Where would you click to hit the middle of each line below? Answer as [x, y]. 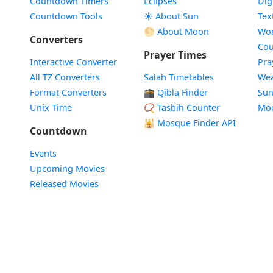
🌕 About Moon [176, 31]
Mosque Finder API [195, 123]
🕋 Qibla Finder [175, 92]
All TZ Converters [65, 77]
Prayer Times [175, 55]
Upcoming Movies [67, 168]
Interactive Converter [73, 62]
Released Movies [64, 184]
